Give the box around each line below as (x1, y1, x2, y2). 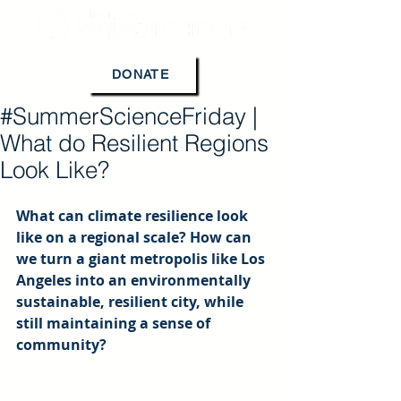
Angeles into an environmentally (16, 270, 254, 290)
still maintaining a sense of (16, 313, 214, 333)
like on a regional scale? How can (16, 227, 255, 247)
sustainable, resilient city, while (16, 292, 247, 311)
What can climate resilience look (16, 206, 252, 226)
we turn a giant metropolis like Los (16, 249, 269, 269)
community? (16, 335, 107, 354)
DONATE (111, 67, 170, 81)
